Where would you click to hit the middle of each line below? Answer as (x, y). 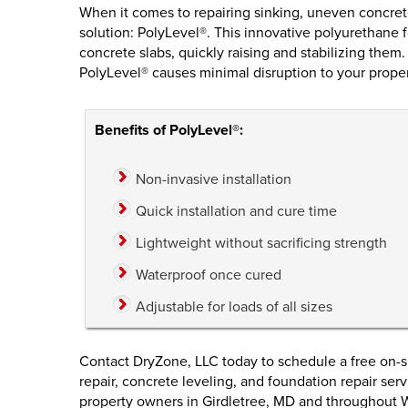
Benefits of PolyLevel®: (169, 130)
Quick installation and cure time (236, 211)
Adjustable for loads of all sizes (234, 306)
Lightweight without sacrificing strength (261, 243)
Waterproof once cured (209, 275)
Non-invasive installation (214, 179)
